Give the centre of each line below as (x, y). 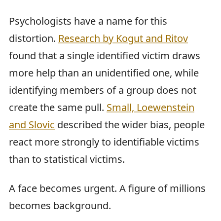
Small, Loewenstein (150, 108)
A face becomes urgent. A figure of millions (107, 188)
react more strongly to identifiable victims (104, 142)
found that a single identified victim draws (105, 56)
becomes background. (60, 205)
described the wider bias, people (130, 125)
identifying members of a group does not (103, 90)
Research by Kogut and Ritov (123, 38)
